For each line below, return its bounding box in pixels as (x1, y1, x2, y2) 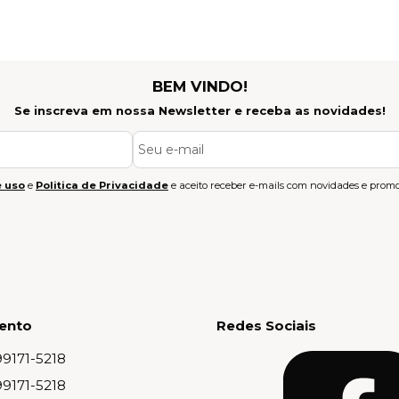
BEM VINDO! (151, 77, 248, 96)
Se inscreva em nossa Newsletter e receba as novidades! (13, 103, 386, 118)
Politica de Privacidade (36, 179, 168, 192)
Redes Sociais (216, 317, 316, 335)
